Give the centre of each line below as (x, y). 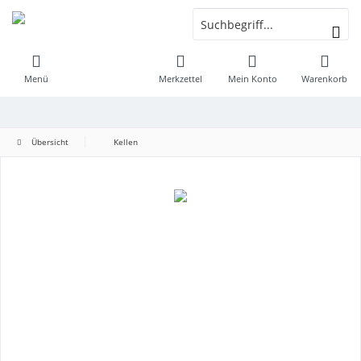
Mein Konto (252, 79)
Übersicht (50, 142)
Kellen (126, 142)
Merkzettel (180, 79)
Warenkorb (325, 79)
